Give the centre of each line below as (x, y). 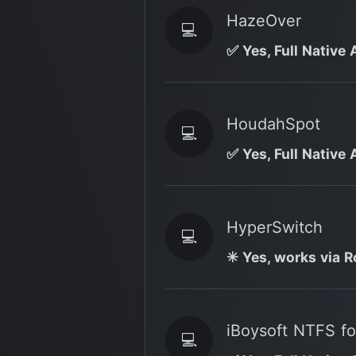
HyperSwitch (275, 227)
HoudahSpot (273, 124)
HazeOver (264, 20)
